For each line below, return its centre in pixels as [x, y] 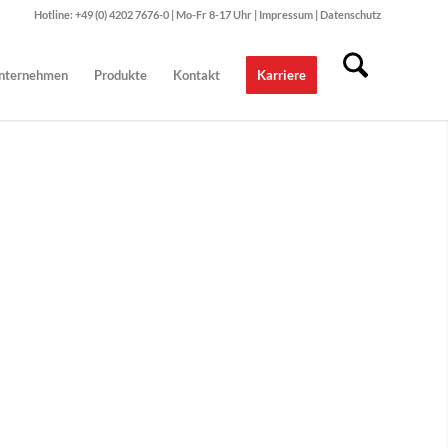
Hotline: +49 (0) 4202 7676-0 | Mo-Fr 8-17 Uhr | [146, 14]
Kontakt [196, 75]
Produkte [120, 75]
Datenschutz [350, 14]
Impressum [287, 14]
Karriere [281, 75]
